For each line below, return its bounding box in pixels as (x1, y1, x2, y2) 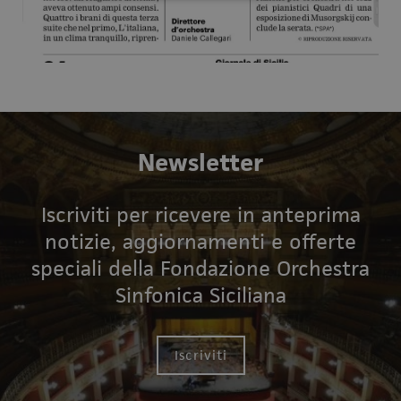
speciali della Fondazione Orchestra (31, 254, 370, 282)
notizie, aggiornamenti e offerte (45, 227, 356, 255)
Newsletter (138, 147, 263, 178)
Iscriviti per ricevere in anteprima (40, 200, 361, 228)
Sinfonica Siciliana (115, 281, 286, 309)
